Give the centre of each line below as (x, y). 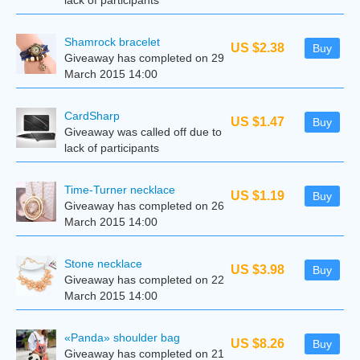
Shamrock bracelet (112, 42)
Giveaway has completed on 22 (144, 280)
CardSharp (92, 116)
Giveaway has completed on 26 (144, 206)
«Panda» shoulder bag (122, 337)
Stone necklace (103, 264)
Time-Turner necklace (120, 190)
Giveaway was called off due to (143, 132)
